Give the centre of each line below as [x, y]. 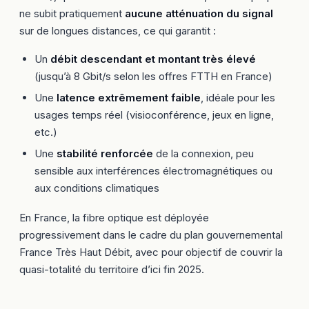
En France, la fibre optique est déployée [114, 218]
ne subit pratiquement [72, 13]
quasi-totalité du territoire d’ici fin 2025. [112, 269]
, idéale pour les [238, 98]
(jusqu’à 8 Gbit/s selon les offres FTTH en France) [153, 76]
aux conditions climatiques [97, 188]
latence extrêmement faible [129, 98]
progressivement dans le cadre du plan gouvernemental [151, 235]
